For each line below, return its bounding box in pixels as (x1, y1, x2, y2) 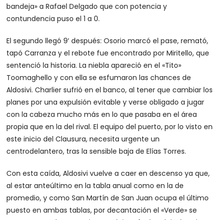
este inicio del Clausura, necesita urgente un (6, 134, 160, 144)
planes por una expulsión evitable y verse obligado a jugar (6, 97, 205, 107)
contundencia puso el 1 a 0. (6, 14, 100, 24)
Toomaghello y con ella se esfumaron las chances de (6, 73, 192, 82)
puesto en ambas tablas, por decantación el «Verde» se (6, 205, 197, 215)
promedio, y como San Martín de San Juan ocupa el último (6, 193, 209, 203)
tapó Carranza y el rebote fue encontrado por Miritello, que (6, 48, 210, 58)
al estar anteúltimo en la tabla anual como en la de (6, 181, 184, 191)
